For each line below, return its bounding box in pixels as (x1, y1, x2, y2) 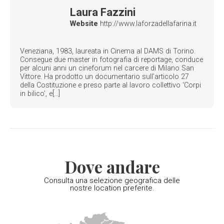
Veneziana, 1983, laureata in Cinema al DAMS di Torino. (20, 47, 195, 56)
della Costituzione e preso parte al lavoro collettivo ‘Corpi (20, 81, 201, 90)
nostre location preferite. (69, 183, 154, 193)
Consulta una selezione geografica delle (44, 176, 180, 185)
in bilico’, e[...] (20, 89, 60, 98)
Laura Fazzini (70, 5, 135, 18)
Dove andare (64, 155, 160, 178)
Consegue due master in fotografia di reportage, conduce (20, 55, 203, 64)
